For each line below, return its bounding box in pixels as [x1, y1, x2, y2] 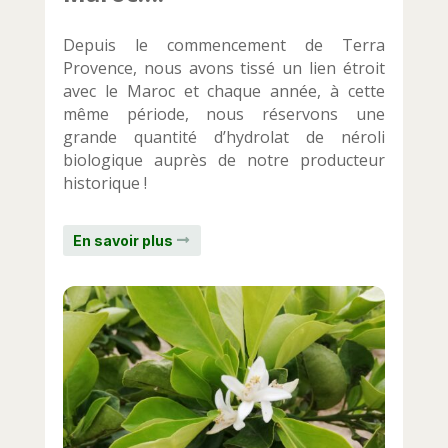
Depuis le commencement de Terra [62, 33, 386, 56]
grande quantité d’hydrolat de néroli [62, 125, 386, 148]
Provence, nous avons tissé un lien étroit [62, 56, 386, 79]
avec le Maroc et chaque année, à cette [62, 79, 386, 102]
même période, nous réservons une [62, 102, 386, 125]
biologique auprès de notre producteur [62, 148, 386, 171]
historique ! [62, 171, 147, 194]
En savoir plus [72, 232, 173, 250]
